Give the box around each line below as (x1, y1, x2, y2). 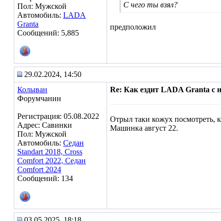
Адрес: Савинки (17, 121, 72, 129)
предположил (110, 23, 156, 31)
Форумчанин (17, 94, 61, 103)
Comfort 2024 (17, 165, 61, 174)
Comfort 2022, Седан (17, 156, 86, 165)
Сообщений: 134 (17, 174, 73, 183)
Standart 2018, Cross (17, 147, 82, 156)
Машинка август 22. (110, 124, 178, 132)
